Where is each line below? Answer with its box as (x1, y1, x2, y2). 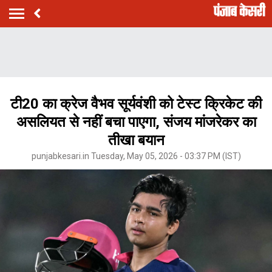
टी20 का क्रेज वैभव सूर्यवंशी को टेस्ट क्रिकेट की (10, 95, 262, 112)
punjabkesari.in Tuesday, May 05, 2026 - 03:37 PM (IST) (31, 151, 241, 161)
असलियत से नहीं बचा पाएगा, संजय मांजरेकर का (16, 113, 256, 131)
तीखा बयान (107, 131, 165, 149)
